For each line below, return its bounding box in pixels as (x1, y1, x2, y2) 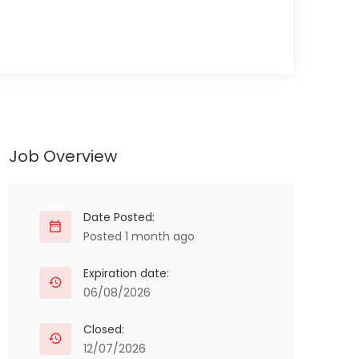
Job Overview (9, 145, 117, 167)
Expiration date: (83, 265, 169, 281)
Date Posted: (83, 209, 155, 225)
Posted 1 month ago (83, 228, 195, 244)
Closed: (83, 321, 124, 337)
